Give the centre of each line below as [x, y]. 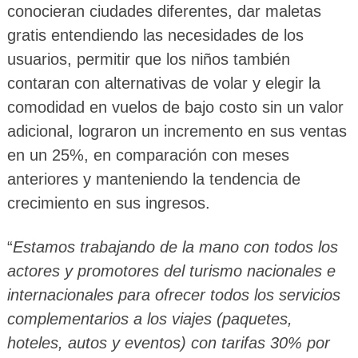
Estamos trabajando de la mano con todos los [175, 247]
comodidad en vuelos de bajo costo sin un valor [175, 107]
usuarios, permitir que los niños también [148, 60]
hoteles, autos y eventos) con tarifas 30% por [168, 343]
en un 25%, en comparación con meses [148, 155]
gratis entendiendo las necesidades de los [155, 36]
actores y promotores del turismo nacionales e [171, 271]
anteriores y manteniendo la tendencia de [153, 179]
